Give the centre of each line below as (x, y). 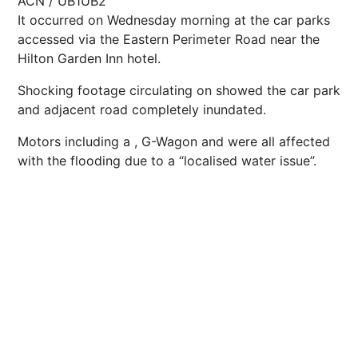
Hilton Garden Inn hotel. (89, 58)
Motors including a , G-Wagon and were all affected (174, 141)
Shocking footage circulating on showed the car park (179, 90)
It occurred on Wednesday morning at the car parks (174, 20)
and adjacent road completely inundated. (142, 109)
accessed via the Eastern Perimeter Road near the (169, 39)
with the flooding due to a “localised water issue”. (167, 160)
